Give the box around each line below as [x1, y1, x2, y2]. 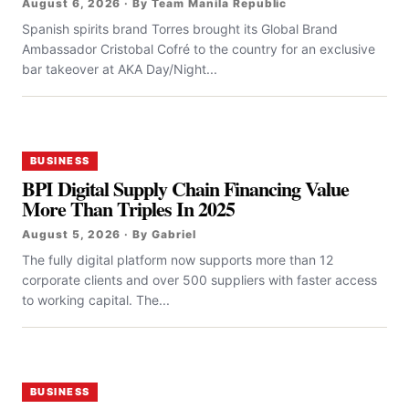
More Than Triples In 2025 [22, 193, 236, 224]
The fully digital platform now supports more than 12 [22, 251, 333, 267]
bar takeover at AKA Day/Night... [22, 60, 217, 77]
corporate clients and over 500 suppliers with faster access [22, 271, 377, 288]
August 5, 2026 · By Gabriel [22, 226, 196, 241]
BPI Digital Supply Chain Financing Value [22, 173, 350, 204]
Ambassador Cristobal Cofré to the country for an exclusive [22, 40, 375, 57]
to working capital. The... [22, 291, 170, 308]
